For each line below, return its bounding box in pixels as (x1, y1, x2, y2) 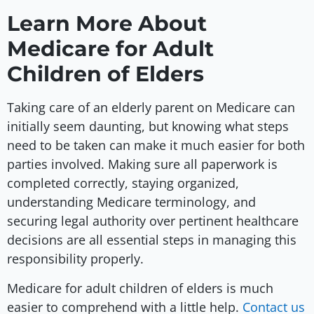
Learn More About (7, 11, 207, 37)
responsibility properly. (7, 250, 147, 268)
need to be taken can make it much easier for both (7, 137, 305, 154)
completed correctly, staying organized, (7, 175, 239, 192)
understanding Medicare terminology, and (7, 193, 256, 211)
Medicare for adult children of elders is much (7, 279, 273, 296)
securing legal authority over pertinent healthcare (7, 212, 299, 230)
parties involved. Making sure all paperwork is (7, 156, 278, 173)
